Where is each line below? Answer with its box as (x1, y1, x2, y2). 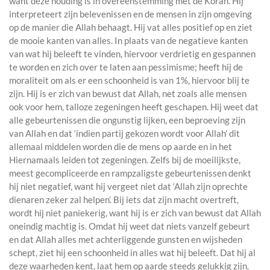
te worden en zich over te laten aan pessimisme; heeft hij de (9, 61, 243, 73)
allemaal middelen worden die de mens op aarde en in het (9, 141, 232, 152)
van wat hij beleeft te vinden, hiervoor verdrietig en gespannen (9, 48, 256, 60)
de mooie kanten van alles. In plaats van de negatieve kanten (9, 35, 248, 46)
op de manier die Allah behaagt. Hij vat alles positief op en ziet (9, 22, 253, 33)
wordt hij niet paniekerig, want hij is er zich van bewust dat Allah (9, 207, 261, 219)
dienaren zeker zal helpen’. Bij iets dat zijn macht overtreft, (9, 194, 239, 206)
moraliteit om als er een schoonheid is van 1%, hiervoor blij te (9, 75, 250, 86)
